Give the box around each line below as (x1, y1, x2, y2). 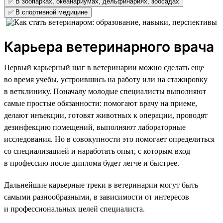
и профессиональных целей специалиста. (4, 204, 145, 213)
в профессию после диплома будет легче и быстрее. (4, 158, 179, 167)
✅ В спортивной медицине (8, 8, 88, 16)
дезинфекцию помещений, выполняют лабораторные (4, 122, 186, 131)
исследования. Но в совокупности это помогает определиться (4, 134, 215, 143)
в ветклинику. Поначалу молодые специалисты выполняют (4, 87, 206, 96)
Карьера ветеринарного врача (4, 38, 214, 55)
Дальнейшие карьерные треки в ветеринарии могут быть (4, 180, 198, 189)
